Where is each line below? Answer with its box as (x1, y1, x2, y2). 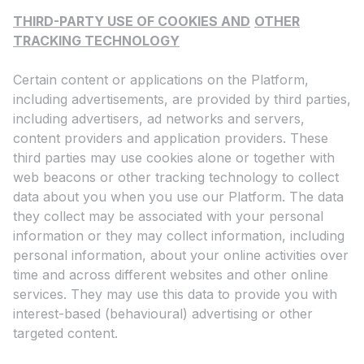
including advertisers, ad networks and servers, (13, 110, 305, 128)
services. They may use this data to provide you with (13, 286, 337, 303)
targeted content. (13, 325, 118, 342)
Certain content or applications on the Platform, (13, 71, 309, 89)
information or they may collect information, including (13, 227, 344, 245)
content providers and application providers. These (13, 130, 328, 147)
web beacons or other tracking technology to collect (13, 169, 339, 186)
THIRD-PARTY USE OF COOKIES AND (13, 13, 250, 30)
